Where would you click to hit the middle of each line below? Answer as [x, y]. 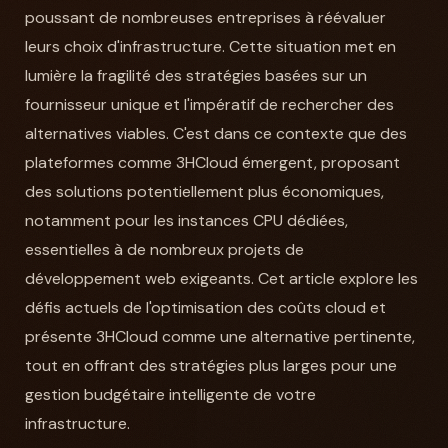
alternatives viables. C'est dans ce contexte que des [215, 134]
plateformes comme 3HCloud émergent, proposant [212, 163]
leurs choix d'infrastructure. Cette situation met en [210, 47]
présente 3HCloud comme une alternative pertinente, [219, 337]
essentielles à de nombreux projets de [164, 250]
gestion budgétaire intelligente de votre [170, 395]
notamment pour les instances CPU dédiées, [186, 221]
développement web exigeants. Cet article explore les [221, 279]
